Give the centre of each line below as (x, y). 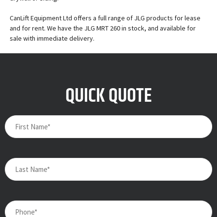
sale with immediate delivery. (52, 39)
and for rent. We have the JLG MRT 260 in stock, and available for (103, 28)
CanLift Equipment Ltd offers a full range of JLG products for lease (105, 18)
